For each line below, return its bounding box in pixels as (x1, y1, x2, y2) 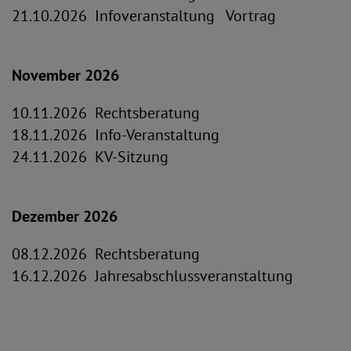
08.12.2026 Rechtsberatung (12, 244, 200, 264)
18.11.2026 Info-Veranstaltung (12, 125, 219, 145)
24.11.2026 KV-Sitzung (12, 147, 168, 167)
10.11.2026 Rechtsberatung (12, 103, 200, 123)
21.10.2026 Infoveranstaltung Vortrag (12, 5, 276, 26)
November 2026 (12, 65, 119, 85)
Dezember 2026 (12, 206, 118, 226)
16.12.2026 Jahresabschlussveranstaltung (12, 266, 293, 286)
